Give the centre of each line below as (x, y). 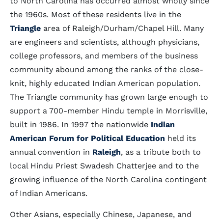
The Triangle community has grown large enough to (109, 97)
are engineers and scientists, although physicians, (105, 42)
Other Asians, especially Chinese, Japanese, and (101, 214)
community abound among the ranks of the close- (107, 69)
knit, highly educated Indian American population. (105, 83)
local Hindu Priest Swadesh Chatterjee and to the (104, 166)
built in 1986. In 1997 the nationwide (80, 124)
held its (182, 138)
